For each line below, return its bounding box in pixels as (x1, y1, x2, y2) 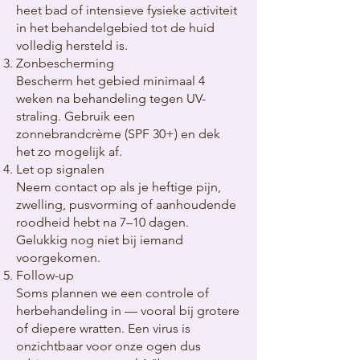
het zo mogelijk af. (16, 144, 122, 159)
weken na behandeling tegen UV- (16, 91, 206, 106)
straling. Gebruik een (16, 108, 135, 124)
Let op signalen (16, 162, 104, 177)
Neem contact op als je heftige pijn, (16, 179, 221, 194)
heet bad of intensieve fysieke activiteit (16, 2, 237, 18)
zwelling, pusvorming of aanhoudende (16, 197, 236, 212)
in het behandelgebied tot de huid (16, 20, 215, 35)
